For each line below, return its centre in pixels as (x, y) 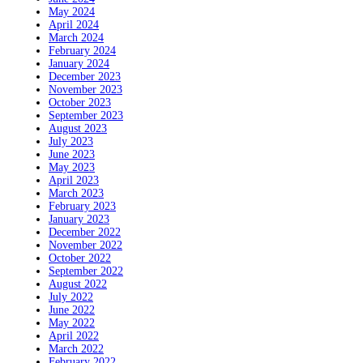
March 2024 (76, 38)
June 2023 (72, 155)
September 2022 (86, 271)
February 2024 (82, 51)
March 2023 (76, 194)
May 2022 (72, 323)
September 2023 (86, 116)
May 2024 (72, 12)
